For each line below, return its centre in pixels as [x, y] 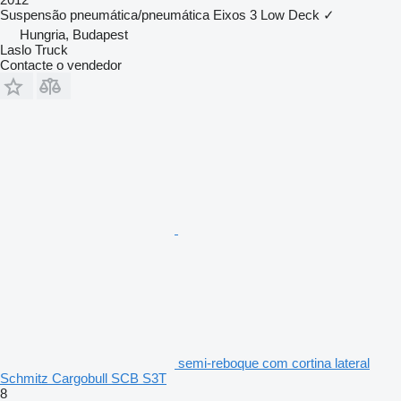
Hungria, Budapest [74, 34]
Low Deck [290, 14]
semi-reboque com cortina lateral [274, 363]
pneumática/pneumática [140, 14]
